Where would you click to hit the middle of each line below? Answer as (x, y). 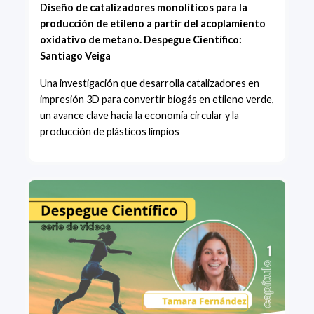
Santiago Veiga (75, 56)
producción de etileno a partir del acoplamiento (153, 23)
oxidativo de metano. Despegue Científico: (141, 40)
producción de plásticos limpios (110, 131)
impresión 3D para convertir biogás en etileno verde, (157, 99)
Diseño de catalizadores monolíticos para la (144, 7)
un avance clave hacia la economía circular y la (139, 115)
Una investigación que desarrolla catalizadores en (150, 83)
